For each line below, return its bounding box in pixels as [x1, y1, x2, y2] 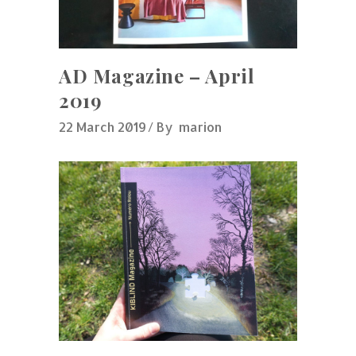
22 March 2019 [59, 118, 146, 135]
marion [179, 118, 222, 135]
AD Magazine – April [59, 62, 255, 88]
